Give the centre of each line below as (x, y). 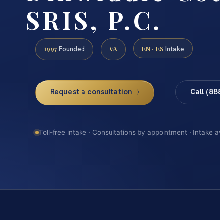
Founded (71, 48)
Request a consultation (91, 92)
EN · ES (152, 48)
